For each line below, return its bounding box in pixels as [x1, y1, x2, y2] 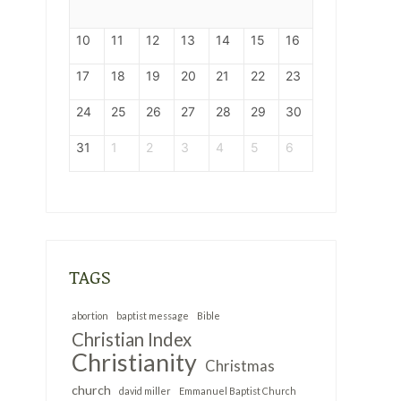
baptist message [116, 310, 189, 321]
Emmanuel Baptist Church [179, 385, 296, 397]
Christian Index [72, 328, 192, 350]
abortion [72, 310, 108, 321]
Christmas [205, 357, 275, 375]
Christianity [72, 347, 197, 377]
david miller [119, 385, 171, 397]
